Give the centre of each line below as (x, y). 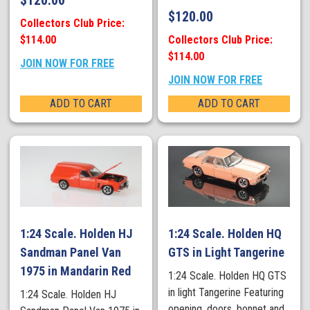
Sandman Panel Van (71, 253)
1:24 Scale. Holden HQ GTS (228, 276)
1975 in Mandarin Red (76, 271)
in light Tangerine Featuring (226, 293)
